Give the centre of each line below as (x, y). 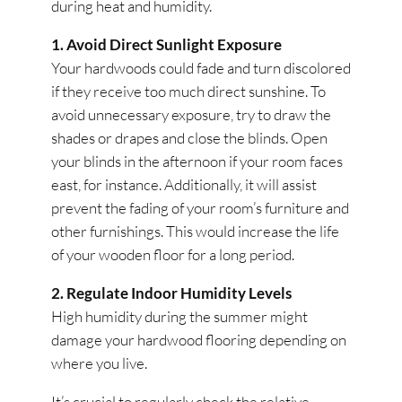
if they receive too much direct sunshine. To (189, 92)
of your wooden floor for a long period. (173, 255)
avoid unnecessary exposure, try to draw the (192, 115)
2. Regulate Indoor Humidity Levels (172, 293)
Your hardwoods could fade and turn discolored (201, 68)
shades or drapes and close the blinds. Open (190, 138)
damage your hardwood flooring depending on (199, 339)
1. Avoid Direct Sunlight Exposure (167, 45)
